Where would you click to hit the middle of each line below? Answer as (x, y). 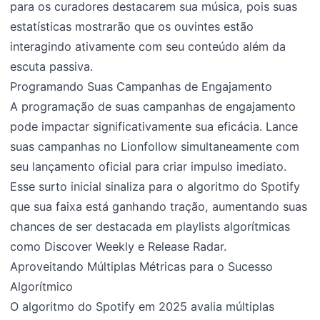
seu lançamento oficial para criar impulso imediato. (149, 167)
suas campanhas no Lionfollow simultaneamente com (155, 147)
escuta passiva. (52, 67)
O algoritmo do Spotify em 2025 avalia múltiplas (142, 307)
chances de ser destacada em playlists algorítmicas (150, 227)
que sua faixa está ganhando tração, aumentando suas (159, 207)
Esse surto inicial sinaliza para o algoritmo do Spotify (155, 187)
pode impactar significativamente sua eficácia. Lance (154, 127)
